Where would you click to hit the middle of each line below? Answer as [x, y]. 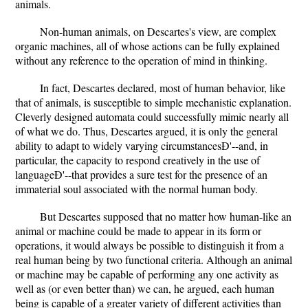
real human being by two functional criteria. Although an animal [154, 260]
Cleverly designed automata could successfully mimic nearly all [152, 117]
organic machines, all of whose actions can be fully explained [147, 46]
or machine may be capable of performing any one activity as [147, 274]
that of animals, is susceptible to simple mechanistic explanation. [153, 102]
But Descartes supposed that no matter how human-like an [166, 216]
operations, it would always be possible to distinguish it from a [150, 245]
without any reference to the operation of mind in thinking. [141, 60]
